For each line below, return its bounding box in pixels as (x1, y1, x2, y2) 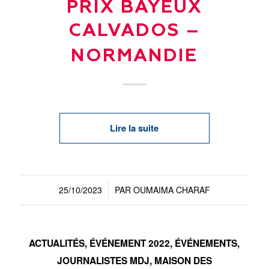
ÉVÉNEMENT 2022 (89, 237, 171, 250)
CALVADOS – (68, 22, 201, 40)
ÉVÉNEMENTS (175, 237, 238, 250)
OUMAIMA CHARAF (133, 184, 210, 196)
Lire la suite (110, 121, 159, 134)
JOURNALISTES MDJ (56, 254, 150, 267)
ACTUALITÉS (29, 237, 85, 250)
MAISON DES (154, 254, 212, 267)
